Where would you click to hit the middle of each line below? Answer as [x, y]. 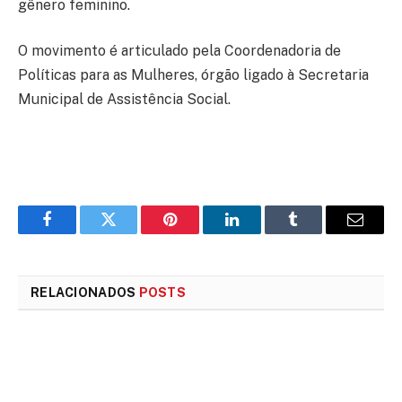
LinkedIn [260, 233]
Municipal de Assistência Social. [124, 100]
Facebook [77, 233]
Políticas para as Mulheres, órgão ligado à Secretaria [193, 75]
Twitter [131, 233]
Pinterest [197, 233]
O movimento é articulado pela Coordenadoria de [179, 51]
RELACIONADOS [85, 293]
